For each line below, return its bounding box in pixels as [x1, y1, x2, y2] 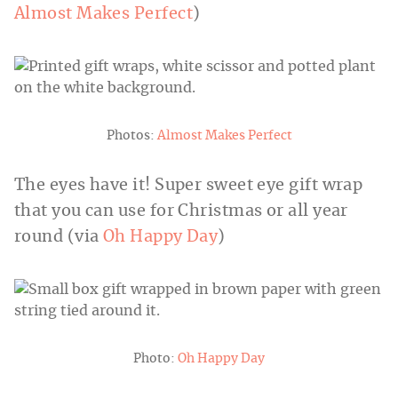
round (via [14, 229, 103, 246]
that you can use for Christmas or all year [14, 203, 348, 220]
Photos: [106, 130, 157, 143]
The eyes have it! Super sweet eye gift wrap [14, 178, 363, 195]
